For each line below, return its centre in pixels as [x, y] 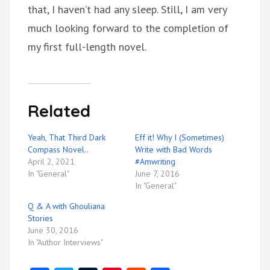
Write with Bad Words [174, 149]
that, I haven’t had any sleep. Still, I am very [127, 9]
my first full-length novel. [87, 47]
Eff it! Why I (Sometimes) [180, 137]
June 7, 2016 [157, 174]
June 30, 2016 [53, 230]
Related [59, 111]
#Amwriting [155, 162]
